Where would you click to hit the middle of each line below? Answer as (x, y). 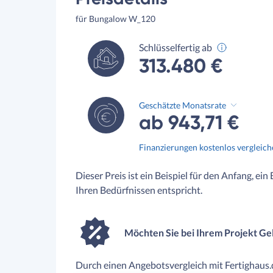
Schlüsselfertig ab (176, 47)
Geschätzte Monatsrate (183, 105)
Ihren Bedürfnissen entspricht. (139, 190)
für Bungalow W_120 (115, 19)
